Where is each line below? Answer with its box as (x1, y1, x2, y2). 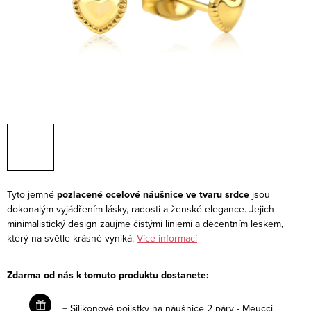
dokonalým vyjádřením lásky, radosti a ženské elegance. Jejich (7, 201, 274, 216)
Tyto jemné (7, 187, 57, 201)
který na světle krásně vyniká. (7, 230, 134, 245)
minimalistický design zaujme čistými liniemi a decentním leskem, (7, 216, 283, 230)
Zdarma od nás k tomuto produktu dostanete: (7, 267, 209, 283)
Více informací (137, 230, 197, 245)
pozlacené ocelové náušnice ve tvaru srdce (57, 187, 249, 202)
